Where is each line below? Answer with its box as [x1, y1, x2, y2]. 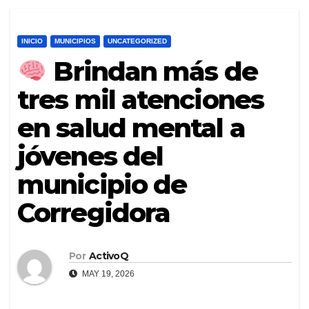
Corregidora [17, 197, 170, 230]
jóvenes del [17, 140, 163, 173]
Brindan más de [47, 55, 257, 88]
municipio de [17, 168, 187, 201]
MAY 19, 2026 [80, 268, 134, 279]
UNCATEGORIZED [108, 37, 167, 46]
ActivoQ [88, 249, 129, 262]
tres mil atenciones [17, 83, 263, 117]
